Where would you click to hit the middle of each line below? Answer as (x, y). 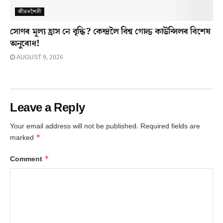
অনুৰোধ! (25, 43)
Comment (27, 159)
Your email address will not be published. (74, 126)
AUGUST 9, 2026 (39, 57)
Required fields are (170, 126)
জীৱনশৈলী (30, 11)
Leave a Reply (48, 108)
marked (23, 138)
